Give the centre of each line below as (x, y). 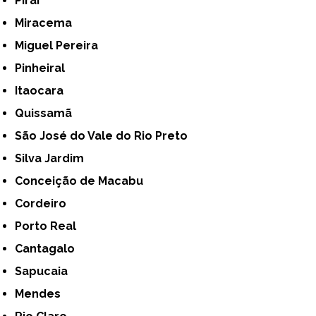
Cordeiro (45, 204)
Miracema (48, 23)
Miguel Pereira (61, 46)
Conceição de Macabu (83, 181)
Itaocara (41, 91)
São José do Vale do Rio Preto (105, 136)
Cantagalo (49, 249)
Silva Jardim (53, 159)
